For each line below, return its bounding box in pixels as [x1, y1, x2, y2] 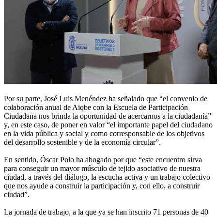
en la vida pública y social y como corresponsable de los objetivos [4, 129, 204, 138]
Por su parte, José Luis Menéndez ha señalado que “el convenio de [4, 94, 207, 103]
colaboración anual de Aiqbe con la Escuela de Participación [4, 103, 188, 112]
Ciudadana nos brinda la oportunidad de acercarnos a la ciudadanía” [4, 112, 211, 121]
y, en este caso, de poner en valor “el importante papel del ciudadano [4, 121, 213, 129]
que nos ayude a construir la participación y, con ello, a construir [4, 182, 200, 190]
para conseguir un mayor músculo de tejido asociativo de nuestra [4, 164, 201, 173]
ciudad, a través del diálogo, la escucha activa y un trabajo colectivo [4, 173, 210, 182]
